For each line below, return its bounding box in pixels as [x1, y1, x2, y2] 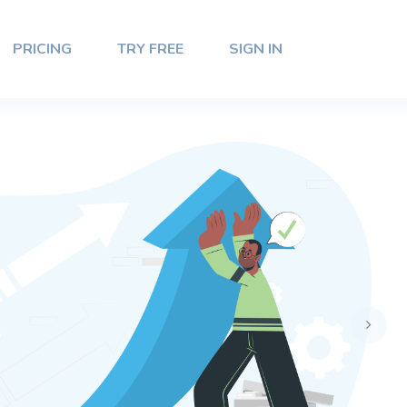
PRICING [13, 39, 72, 60]
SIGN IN [229, 39, 283, 60]
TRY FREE [117, 39, 184, 60]
